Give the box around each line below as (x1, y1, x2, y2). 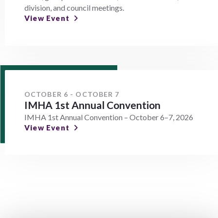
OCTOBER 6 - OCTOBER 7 (24, 90, 120, 98)
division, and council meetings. (24, 3, 124, 13)
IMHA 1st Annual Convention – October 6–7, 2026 (24, 112, 193, 122)
